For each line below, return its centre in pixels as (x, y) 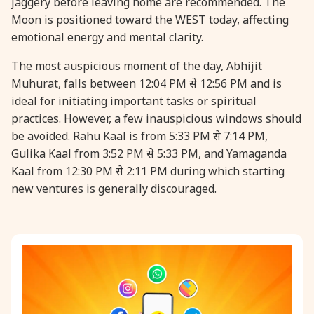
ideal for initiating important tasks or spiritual (134, 101)
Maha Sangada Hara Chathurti (210, 74)
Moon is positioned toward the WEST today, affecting (150, 19)
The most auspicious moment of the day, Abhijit (137, 66)
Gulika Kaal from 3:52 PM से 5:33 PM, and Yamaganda (149, 153)
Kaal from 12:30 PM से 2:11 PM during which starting (148, 171)
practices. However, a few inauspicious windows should (156, 118)
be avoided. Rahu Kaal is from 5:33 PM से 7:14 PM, (139, 136)
